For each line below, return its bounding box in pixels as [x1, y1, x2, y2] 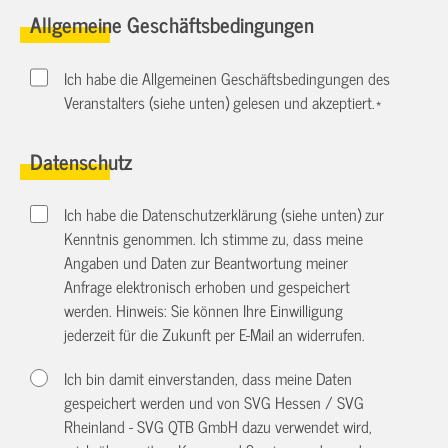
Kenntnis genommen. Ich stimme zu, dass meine [64, 224, 364, 251]
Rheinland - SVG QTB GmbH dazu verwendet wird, [64, 412, 373, 439]
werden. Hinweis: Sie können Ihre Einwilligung [64, 296, 344, 323]
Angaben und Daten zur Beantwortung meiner [64, 248, 349, 275]
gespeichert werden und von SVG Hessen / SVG [64, 388, 365, 415]
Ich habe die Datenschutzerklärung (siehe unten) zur [64, 200, 385, 227]
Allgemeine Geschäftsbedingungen [30, 6, 314, 42]
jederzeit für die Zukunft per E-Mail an [64, 320, 298, 347]
